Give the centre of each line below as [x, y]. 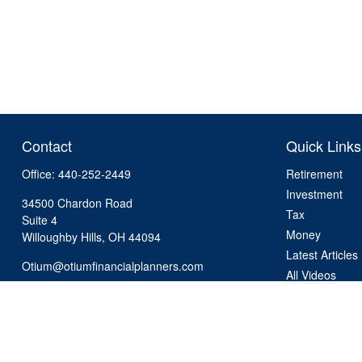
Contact [46, 145]
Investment [315, 194]
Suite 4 [39, 220]
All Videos [311, 275]
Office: [40, 174]
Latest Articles [322, 255]
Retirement [315, 174]
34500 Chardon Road [77, 203]
